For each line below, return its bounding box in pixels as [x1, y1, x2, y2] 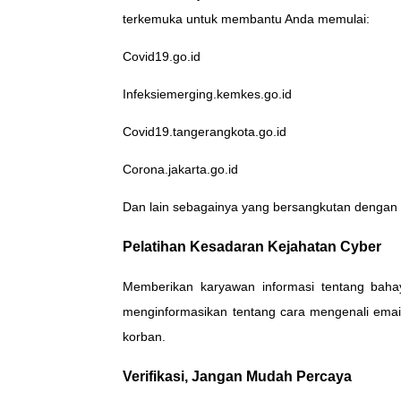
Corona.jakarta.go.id [123, 161, 239, 176]
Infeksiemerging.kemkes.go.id [123, 86, 293, 101]
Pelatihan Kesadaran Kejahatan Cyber [123, 238, 382, 255]
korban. [123, 328, 166, 344]
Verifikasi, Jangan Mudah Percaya [123, 367, 353, 384]
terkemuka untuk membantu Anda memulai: [123, 11, 371, 26]
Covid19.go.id [123, 48, 201, 64]
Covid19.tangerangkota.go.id [123, 124, 287, 139]
